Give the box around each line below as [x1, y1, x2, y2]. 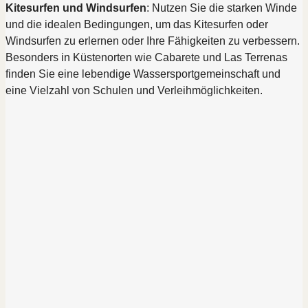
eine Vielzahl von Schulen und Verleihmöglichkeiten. [5, 85, 263, 96]
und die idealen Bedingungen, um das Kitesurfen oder [5, 19, 268, 30]
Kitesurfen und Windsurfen [5, 2, 146, 14]
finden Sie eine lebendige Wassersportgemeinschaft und [5, 68, 280, 80]
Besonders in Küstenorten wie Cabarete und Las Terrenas [5, 52, 287, 63]
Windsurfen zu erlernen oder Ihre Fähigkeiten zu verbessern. [5, 35, 300, 47]
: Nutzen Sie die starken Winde [146, 2, 297, 14]
